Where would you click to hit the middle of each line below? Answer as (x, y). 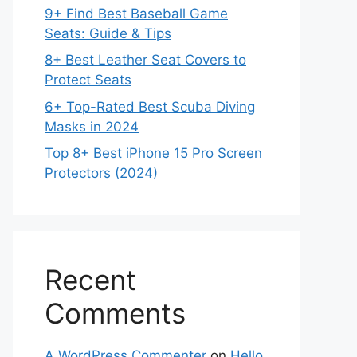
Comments (115, 313)
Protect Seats (88, 80)
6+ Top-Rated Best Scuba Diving (150, 106)
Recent (90, 280)
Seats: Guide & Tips (108, 33)
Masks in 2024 (92, 126)
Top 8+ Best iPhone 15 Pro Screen (153, 153)
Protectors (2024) (101, 173)
